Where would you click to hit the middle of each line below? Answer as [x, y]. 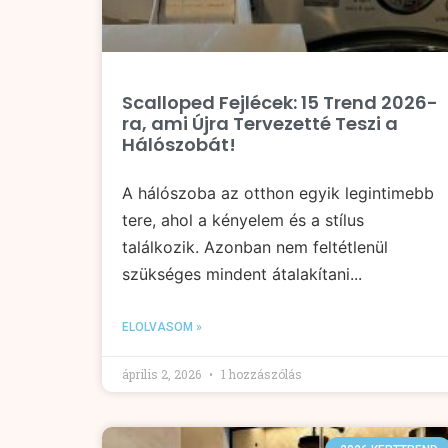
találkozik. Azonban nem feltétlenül [255, 246]
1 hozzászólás [260, 373]
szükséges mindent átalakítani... [242, 273]
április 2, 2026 [163, 373]
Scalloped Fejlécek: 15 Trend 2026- [280, 102]
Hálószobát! [179, 144]
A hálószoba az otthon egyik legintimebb [278, 192]
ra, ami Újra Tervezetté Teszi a [260, 123]
